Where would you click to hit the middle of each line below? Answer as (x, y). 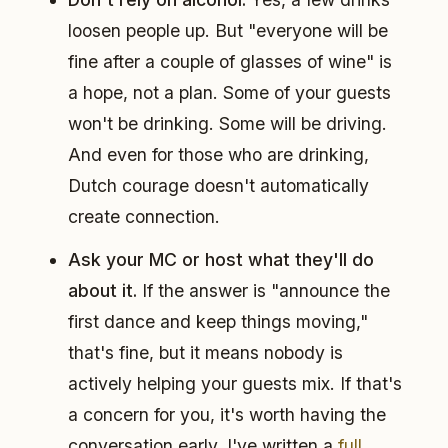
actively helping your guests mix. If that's (235, 383)
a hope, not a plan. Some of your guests (229, 92)
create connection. (144, 216)
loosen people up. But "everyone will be (228, 30)
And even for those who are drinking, (218, 154)
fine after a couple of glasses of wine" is (230, 61)
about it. (102, 290)
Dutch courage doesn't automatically (218, 185)
